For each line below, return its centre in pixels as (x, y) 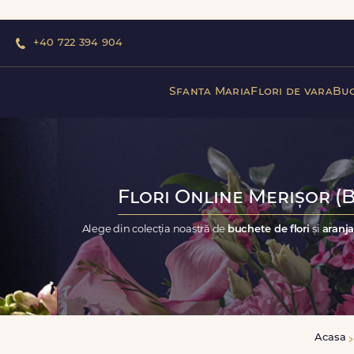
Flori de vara (292, 92)
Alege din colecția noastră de (154, 229)
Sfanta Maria (210, 92)
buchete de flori (270, 229)
